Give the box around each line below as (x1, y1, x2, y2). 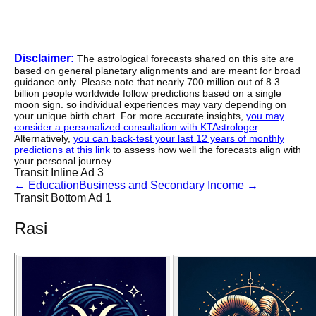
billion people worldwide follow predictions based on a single (14, 87, 281, 99)
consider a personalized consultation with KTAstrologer (14, 121, 257, 133)
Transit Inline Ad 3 (14, 166, 104, 179)
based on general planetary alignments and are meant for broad (14, 65, 300, 77)
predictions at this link (14, 144, 110, 156)
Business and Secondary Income (79, 179, 244, 192)
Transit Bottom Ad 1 (14, 192, 111, 205)
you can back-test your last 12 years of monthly (73, 133, 284, 145)
